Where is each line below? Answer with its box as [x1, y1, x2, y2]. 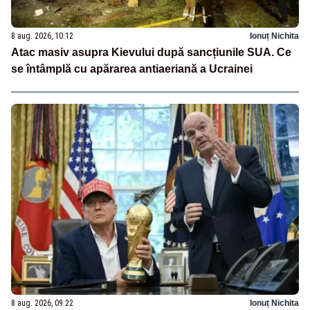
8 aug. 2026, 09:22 [11, 298, 73, 309]
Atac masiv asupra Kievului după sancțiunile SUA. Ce [11, 46, 291, 58]
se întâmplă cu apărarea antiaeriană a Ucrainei [11, 62, 253, 75]
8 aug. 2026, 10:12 [11, 30, 73, 41]
